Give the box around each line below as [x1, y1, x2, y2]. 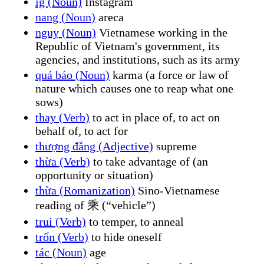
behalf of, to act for [35, 124, 128, 137]
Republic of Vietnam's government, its [35, 39, 220, 52]
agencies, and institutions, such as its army [35, 52, 240, 66]
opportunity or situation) [35, 168, 153, 181]
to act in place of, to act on [90, 110, 220, 124]
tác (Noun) [35, 245, 87, 259]
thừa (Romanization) [35, 183, 135, 197]
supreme [153, 139, 197, 153]
